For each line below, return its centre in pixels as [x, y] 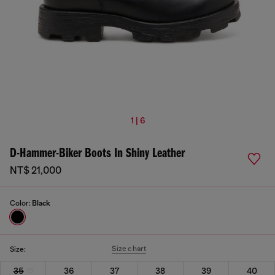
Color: [21, 203]
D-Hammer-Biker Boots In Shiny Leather [97, 154]
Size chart [129, 249]
